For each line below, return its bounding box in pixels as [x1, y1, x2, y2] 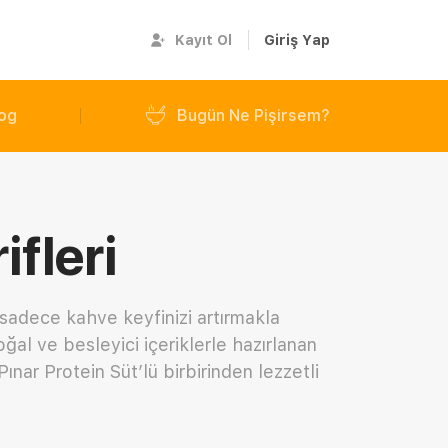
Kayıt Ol [175, 31, 233, 48]
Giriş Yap [264, 31, 331, 48]
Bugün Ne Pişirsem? [177, 106, 330, 125]
